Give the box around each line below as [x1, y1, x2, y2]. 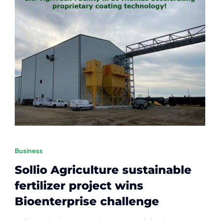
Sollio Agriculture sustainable [14, 163, 192, 177]
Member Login [12, 25, 73, 35]
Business [14, 146, 43, 155]
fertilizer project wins [14, 178, 143, 192]
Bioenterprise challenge [14, 194, 159, 208]
